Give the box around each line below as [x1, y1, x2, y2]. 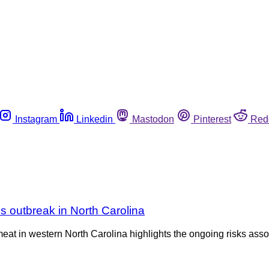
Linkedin [76, 113, 113, 124]
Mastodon [132, 113, 174, 124]
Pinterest [193, 113, 231, 124]
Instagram [15, 113, 57, 124]
